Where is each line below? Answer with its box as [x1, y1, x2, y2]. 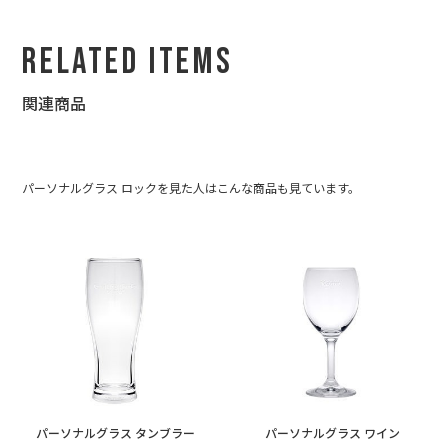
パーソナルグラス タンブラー [36, 426, 196, 442]
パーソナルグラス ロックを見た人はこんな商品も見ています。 [22, 180, 361, 196]
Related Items [22, 41, 234, 85]
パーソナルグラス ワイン [264, 426, 400, 442]
